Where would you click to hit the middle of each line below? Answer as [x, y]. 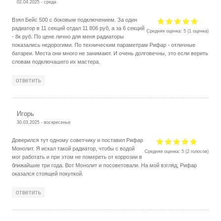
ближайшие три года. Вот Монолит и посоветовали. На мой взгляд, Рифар [105, 165]
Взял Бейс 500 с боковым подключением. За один [75, 19]
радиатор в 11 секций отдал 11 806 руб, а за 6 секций [78, 28]
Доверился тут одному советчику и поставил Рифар [78, 140]
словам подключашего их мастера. [56, 61]
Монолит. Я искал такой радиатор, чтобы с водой [74, 148]
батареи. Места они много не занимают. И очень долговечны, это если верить [110, 53]
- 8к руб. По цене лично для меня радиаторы [68, 36]
